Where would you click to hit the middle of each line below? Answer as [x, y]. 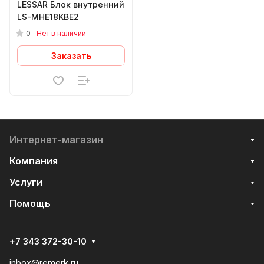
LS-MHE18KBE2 [48, 17]
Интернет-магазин [56, 140]
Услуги [26, 182]
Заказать [71, 55]
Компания [34, 161]
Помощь [30, 203]
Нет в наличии [61, 33]
